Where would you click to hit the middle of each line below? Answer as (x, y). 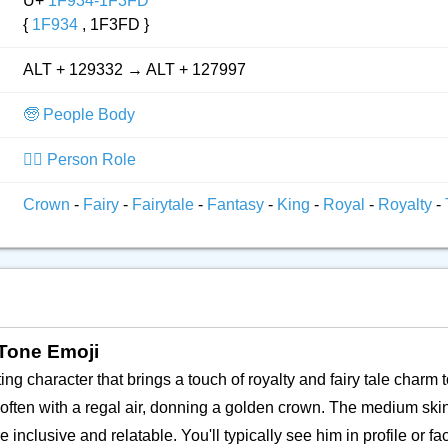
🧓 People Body (79, 114)
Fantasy (237, 204)
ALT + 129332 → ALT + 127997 (134, 69)
